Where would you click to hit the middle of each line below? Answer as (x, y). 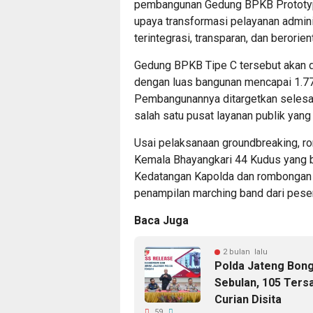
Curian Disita (248, 300)
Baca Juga (161, 221)
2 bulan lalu (245, 252)
